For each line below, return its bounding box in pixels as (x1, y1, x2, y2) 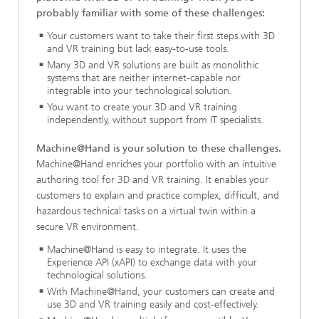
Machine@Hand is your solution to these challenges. (36, 142, 281, 155)
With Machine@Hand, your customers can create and (47, 285, 275, 298)
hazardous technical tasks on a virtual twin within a (36, 204, 256, 217)
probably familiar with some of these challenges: (36, 7, 265, 19)
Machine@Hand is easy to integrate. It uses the (47, 243, 246, 256)
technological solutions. (47, 268, 147, 281)
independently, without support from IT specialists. (47, 114, 263, 126)
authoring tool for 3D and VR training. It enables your (36, 173, 268, 186)
